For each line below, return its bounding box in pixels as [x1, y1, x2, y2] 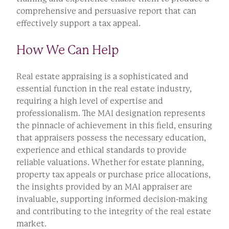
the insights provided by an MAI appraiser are [16, 182, 192, 192]
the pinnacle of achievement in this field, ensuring [16, 121, 212, 131]
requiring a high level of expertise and [16, 96, 163, 106]
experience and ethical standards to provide [16, 145, 187, 155]
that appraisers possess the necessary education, [16, 133, 206, 143]
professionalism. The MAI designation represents [16, 108, 205, 119]
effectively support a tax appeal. [16, 18, 141, 29]
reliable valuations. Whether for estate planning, [16, 157, 204, 168]
